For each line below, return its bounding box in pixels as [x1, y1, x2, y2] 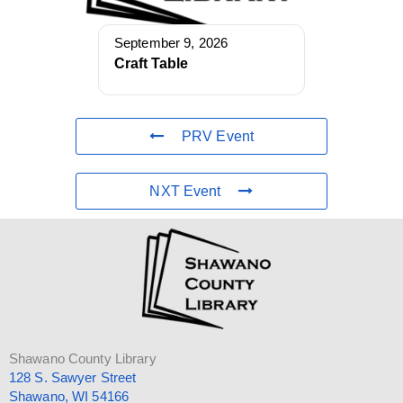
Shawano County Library [9, 351, 157, 366]
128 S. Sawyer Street [9, 370, 137, 385]
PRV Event [182, 129, 255, 145]
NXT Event [149, 184, 221, 200]
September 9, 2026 [114, 36, 228, 51]
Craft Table [114, 56, 188, 72]
